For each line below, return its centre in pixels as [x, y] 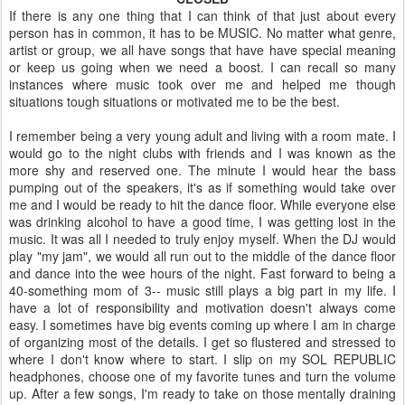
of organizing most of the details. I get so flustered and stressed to [202, 342]
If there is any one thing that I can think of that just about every [202, 15]
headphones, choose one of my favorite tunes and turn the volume [202, 376]
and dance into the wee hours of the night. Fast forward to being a [202, 273]
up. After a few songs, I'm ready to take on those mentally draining [202, 393]
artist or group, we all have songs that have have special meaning [202, 50]
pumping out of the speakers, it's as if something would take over [202, 187]
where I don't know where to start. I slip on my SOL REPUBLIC [202, 359]
